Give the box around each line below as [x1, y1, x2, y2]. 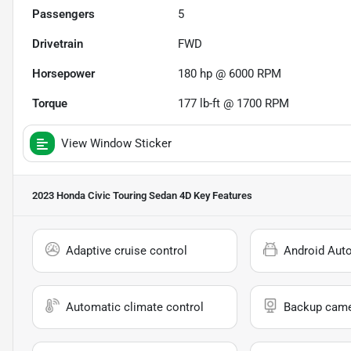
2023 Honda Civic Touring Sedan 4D [32, 190, 191, 202]
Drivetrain [32, 37, 83, 52]
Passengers [32, 7, 95, 22]
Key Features [191, 190, 252, 202]
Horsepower [32, 67, 95, 81]
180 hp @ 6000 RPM [178, 67, 282, 81]
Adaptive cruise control [66, 244, 187, 259]
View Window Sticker [61, 136, 172, 151]
